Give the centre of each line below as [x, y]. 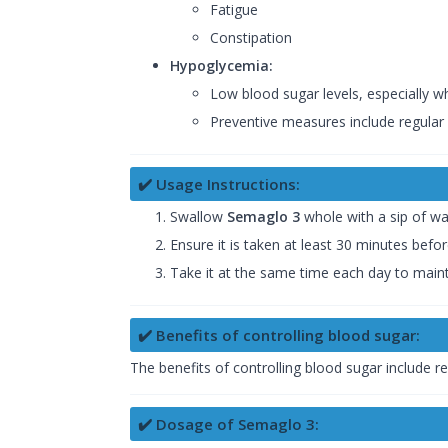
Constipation [251, 38]
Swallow [198, 217]
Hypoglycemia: [221, 66]
